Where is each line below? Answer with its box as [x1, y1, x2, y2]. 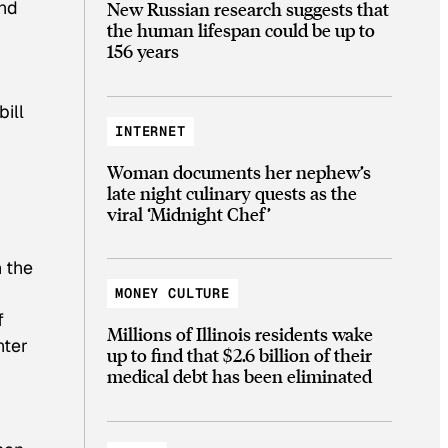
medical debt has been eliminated [107, 364, 372, 388]
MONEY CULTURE [115, 284, 231, 303]
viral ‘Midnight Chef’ [107, 201, 271, 225]
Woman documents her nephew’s [107, 159, 371, 183]
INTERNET [115, 121, 186, 140]
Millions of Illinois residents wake [107, 322, 373, 346]
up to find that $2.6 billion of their [107, 343, 372, 367]
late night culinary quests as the [107, 180, 357, 204]
